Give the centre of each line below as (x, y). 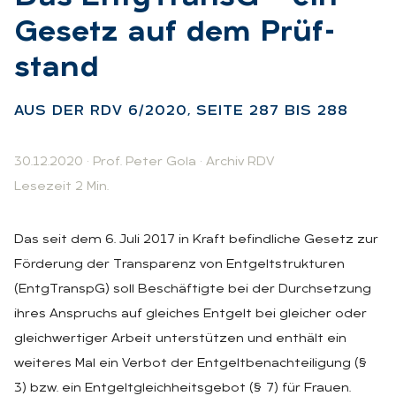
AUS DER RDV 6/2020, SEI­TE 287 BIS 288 (181, 111)
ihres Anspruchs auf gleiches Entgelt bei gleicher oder (190, 314)
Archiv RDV (240, 162)
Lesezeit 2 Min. (61, 187)
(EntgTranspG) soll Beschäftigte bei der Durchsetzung (193, 289)
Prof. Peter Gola (145, 162)
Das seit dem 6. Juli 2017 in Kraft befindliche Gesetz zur (196, 240)
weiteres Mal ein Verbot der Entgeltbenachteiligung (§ (191, 363)
